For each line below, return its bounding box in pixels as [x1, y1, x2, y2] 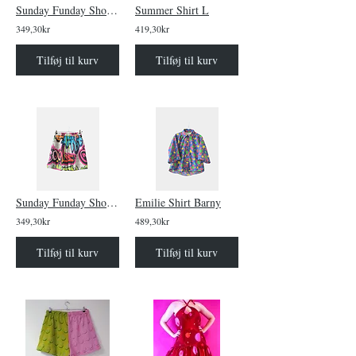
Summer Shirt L [135, 2, 209, 17]
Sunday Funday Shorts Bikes [106, 2, 118, 17]
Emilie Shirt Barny [135, 195, 221, 210]
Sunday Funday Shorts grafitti [106, 195, 118, 210]
